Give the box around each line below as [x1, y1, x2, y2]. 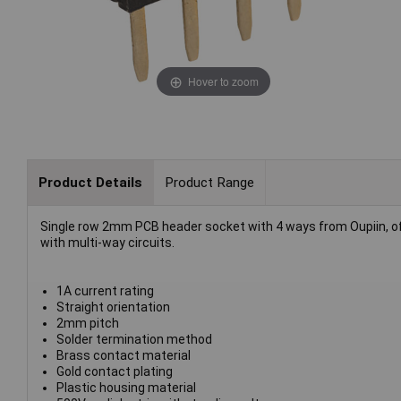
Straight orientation [55, 300, 170, 315]
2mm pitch [55, 316, 119, 331]
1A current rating [55, 284, 154, 299]
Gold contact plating [55, 364, 173, 380]
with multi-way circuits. [40, 235, 175, 251]
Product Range [164, 174, 254, 191]
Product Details [38, 174, 142, 191]
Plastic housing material [55, 380, 196, 396]
